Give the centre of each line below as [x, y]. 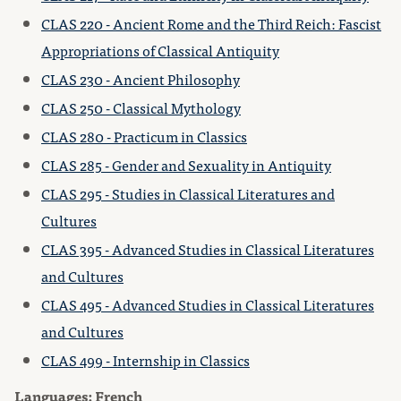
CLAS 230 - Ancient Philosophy [141, 79]
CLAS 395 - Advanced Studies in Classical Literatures [208, 249]
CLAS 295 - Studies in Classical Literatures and [188, 193]
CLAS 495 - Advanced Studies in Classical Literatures [208, 304]
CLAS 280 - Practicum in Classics [144, 136]
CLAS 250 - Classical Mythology [141, 107]
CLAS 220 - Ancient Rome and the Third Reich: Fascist [211, 23]
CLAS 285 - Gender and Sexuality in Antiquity [186, 165]
